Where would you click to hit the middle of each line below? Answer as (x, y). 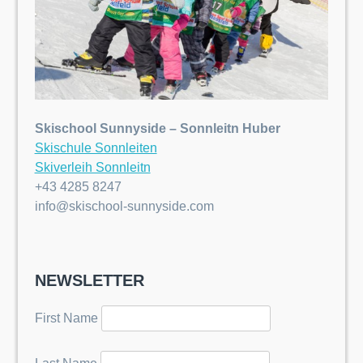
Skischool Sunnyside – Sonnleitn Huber (157, 128)
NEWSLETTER (89, 280)
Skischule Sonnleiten (96, 147)
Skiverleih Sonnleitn (92, 167)
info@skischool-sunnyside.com (124, 206)
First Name (66, 318)
